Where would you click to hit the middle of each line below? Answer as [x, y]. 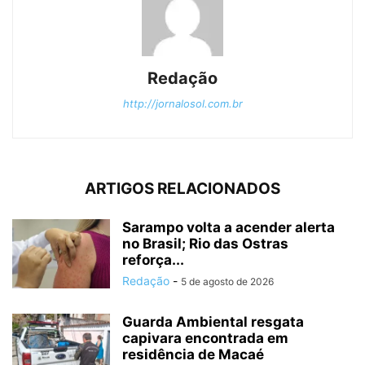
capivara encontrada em [205, 338]
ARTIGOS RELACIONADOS [182, 188]
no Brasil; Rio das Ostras [205, 243]
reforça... [153, 259]
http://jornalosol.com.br [182, 103]
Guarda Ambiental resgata [213, 321]
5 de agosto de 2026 [227, 281]
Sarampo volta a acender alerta [229, 227]
